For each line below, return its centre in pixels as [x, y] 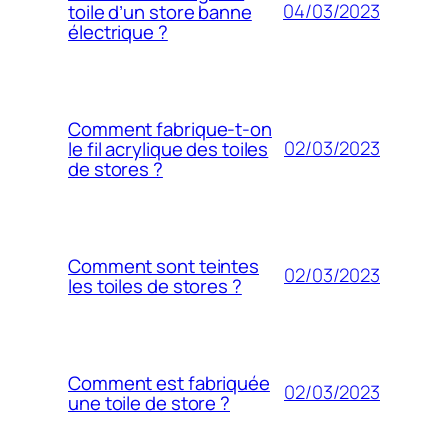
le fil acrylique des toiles [168, 148]
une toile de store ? [149, 402]
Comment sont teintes [163, 265]
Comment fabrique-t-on [170, 128]
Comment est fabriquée [169, 382]
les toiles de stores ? [155, 285]
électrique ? [118, 31]
